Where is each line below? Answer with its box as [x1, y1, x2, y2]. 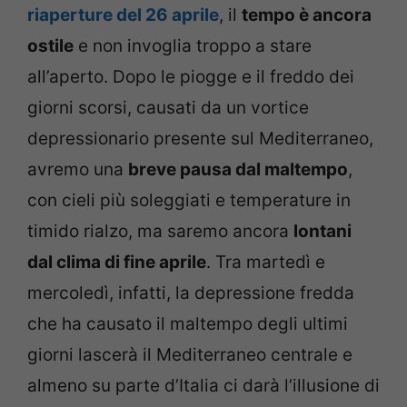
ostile [27, 35, 74, 56]
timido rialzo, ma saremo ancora [27, 220, 293, 242]
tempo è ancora [242, 4, 372, 25]
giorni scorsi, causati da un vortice [27, 96, 309, 118]
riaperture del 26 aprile [27, 4, 219, 25]
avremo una [27, 158, 128, 180]
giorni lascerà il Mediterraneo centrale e [27, 343, 352, 365]
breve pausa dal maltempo [128, 158, 348, 180]
